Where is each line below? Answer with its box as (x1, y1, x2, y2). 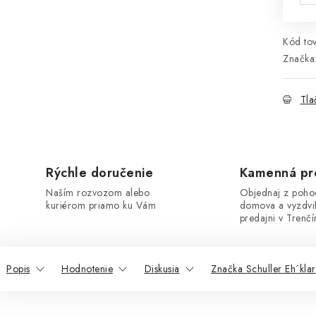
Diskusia (144, 262, 180, 276)
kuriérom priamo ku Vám (46, 198, 156, 212)
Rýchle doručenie (46, 164, 153, 182)
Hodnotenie (61, 262, 113, 276)
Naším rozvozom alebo (46, 186, 150, 200)
